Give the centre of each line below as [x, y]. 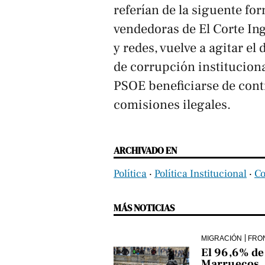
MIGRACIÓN [221, 238]
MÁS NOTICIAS [144, 207]
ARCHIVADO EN [145, 150]
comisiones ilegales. [172, 104]
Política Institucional [201, 173]
